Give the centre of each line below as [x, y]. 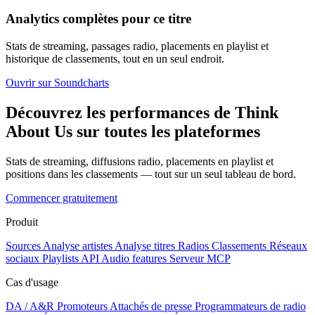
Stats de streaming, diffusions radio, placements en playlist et [140, 161]
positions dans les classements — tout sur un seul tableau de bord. [151, 174]
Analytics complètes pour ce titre [98, 19]
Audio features [134, 258]
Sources [23, 245]
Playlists [60, 258]
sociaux [22, 258]
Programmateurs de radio [250, 306]
